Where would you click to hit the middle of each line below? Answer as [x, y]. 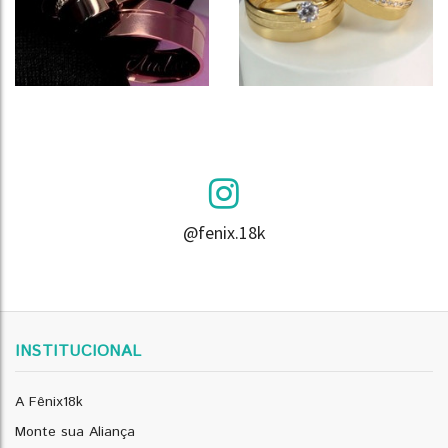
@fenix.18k [224, 232]
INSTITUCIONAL [78, 351]
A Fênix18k [49, 402]
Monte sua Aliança [75, 432]
